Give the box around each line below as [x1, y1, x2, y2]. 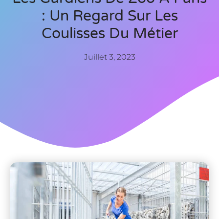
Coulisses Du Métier [41, 24, 178, 43]
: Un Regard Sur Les [41, 6, 178, 25]
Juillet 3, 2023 [84, 52, 135, 62]
